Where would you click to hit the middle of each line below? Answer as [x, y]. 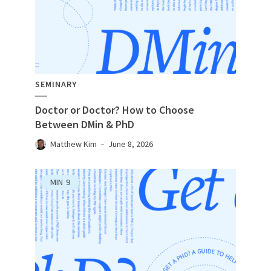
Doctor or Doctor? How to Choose [115, 110]
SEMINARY [56, 84]
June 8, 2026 [131, 144]
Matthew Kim [73, 144]
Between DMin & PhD [85, 125]
